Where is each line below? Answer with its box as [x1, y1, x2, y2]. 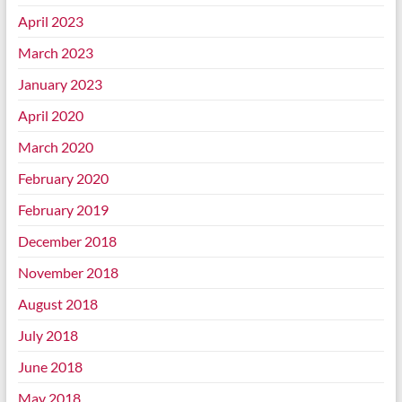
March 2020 [17, 138, 93, 156]
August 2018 [17, 295, 98, 313]
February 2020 [17, 170, 109, 188]
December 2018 [17, 232, 117, 250]
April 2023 [17, 13, 83, 31]
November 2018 [17, 264, 118, 282]
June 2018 [17, 358, 83, 376]
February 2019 [17, 201, 109, 219]
